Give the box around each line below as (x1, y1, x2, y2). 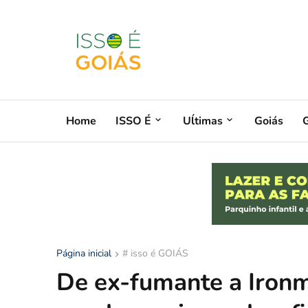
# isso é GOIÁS (122, 247, 188, 260)
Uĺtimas (183, 113, 223, 129)
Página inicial (56, 247, 111, 260)
